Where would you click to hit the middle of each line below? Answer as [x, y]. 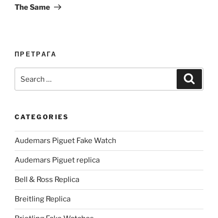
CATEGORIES [42, 117]
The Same [32, 7]
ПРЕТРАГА [36, 54]
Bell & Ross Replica [47, 180]
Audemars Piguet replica [57, 160]
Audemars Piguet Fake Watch [65, 141]
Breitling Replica [43, 199]
